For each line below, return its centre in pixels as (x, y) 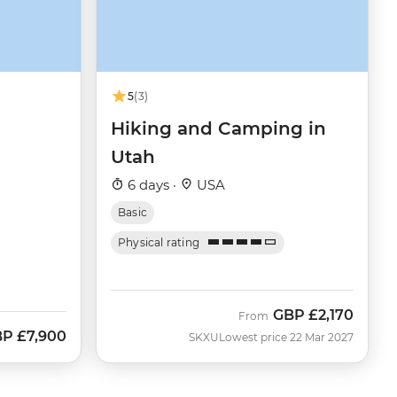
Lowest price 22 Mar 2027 (286, 337)
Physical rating (159, 242)
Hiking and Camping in (218, 128)
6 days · (152, 184)
